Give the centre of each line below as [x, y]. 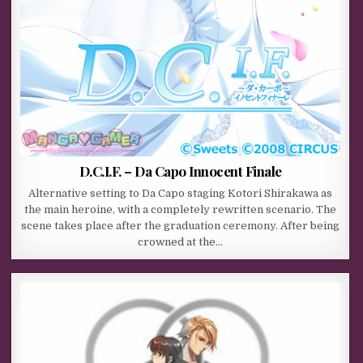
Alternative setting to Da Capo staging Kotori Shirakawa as [181, 194]
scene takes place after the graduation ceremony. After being [181, 226]
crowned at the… [181, 242]
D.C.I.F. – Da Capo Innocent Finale [180, 171]
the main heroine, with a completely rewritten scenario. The [181, 210]
